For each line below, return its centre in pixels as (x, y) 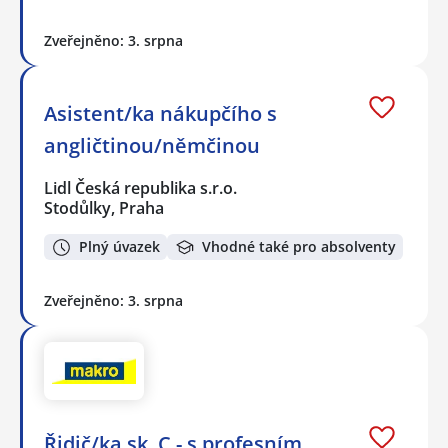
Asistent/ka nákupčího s (160, 113)
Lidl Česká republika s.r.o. (141, 187)
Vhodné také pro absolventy (299, 247)
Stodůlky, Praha (104, 207)
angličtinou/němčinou (152, 145)
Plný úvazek (119, 247)
